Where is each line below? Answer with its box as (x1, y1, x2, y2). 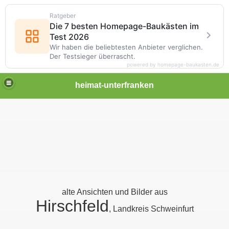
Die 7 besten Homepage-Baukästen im (50, 21, 199, 31)
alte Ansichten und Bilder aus (61, 188, 168, 196)
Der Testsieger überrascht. (50, 52, 135, 60)
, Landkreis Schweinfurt (108, 204, 194, 213)
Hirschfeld (35, 197, 109, 215)
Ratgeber (50, 12, 76, 19)
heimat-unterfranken (75, 80, 154, 89)
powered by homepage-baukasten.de (127, 61, 219, 67)
